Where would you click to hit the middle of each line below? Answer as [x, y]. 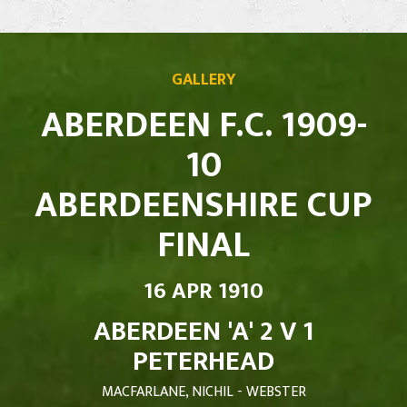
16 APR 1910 [203, 291]
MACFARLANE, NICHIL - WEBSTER [203, 392]
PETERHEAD [203, 361]
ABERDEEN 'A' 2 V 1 [203, 331]
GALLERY [203, 79]
